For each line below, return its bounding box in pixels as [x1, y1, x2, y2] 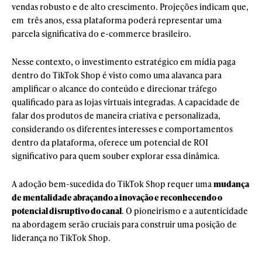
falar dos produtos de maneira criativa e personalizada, [12, 109, 220, 121]
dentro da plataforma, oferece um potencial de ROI [12, 136, 208, 148]
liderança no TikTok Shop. [12, 232, 111, 243]
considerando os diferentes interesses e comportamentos [12, 123, 233, 135]
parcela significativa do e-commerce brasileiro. [12, 27, 191, 39]
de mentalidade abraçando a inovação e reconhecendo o [12, 191, 222, 203]
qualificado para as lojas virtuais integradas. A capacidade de [12, 96, 240, 108]
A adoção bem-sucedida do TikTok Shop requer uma [12, 178, 213, 189]
